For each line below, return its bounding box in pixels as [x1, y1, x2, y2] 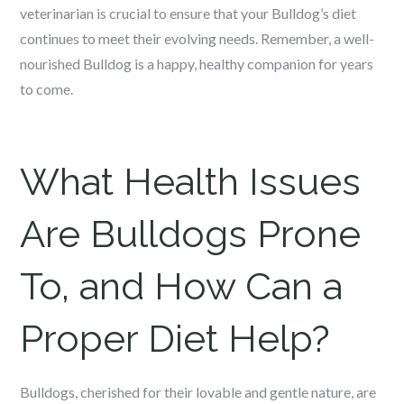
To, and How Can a [20, 264, 344, 308]
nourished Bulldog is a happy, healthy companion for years [20, 55, 374, 72]
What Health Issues [20, 160, 362, 204]
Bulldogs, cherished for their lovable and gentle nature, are [20, 383, 377, 400]
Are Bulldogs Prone [20, 212, 362, 256]
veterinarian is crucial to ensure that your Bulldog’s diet [20, 5, 357, 22]
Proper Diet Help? [20, 317, 331, 361]
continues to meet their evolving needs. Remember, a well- [20, 30, 375, 47]
